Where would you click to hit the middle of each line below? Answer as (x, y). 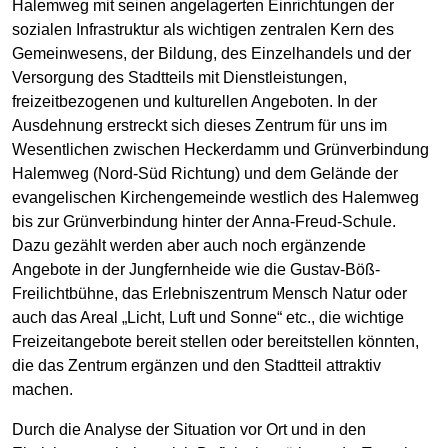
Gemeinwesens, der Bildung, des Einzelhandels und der (211, 54)
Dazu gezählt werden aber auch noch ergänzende (189, 246)
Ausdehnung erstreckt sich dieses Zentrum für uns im (199, 126)
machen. (42, 390)
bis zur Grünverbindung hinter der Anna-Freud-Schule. (204, 222)
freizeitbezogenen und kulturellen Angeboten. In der (194, 102)
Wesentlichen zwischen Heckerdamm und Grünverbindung (220, 150)
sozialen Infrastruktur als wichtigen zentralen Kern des (203, 30)
